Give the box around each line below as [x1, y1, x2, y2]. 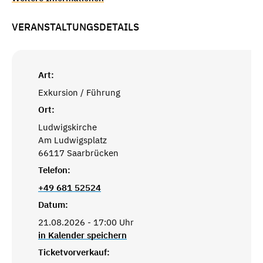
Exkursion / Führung [38, 86, 120, 98]
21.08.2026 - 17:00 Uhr [38, 216, 134, 228]
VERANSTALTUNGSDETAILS [12, 20, 139, 33]
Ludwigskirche [38, 121, 97, 133]
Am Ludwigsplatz [38, 134, 107, 146]
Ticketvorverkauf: [38, 247, 110, 258]
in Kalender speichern [38, 229, 127, 241]
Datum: [38, 199, 68, 211]
